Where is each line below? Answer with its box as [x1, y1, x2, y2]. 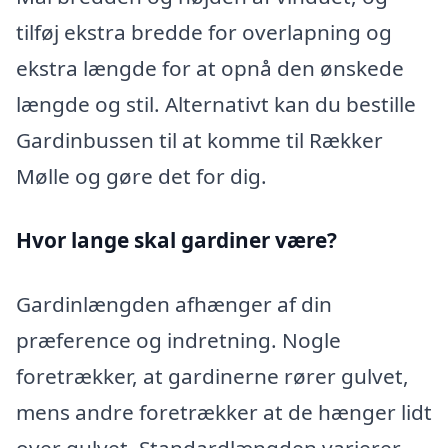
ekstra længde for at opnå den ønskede [16, 54, 404, 83]
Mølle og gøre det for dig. [16, 162, 267, 191]
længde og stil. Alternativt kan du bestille [16, 90, 416, 119]
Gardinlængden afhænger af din [16, 289, 332, 318]
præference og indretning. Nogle [16, 325, 341, 354]
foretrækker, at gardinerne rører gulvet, [16, 361, 409, 390]
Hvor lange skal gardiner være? [16, 225, 337, 254]
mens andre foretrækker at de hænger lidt [16, 397, 432, 426]
